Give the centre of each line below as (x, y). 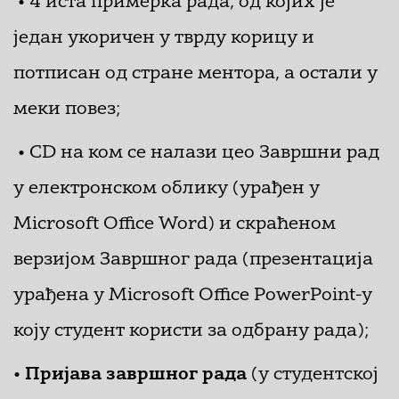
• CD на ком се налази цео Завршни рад (196, 153)
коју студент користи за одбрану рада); (191, 331)
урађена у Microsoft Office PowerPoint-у (193, 296)
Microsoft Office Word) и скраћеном (175, 224)
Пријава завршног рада (136, 375)
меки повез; (67, 110)
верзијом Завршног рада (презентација (193, 260)
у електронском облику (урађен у (167, 189)
